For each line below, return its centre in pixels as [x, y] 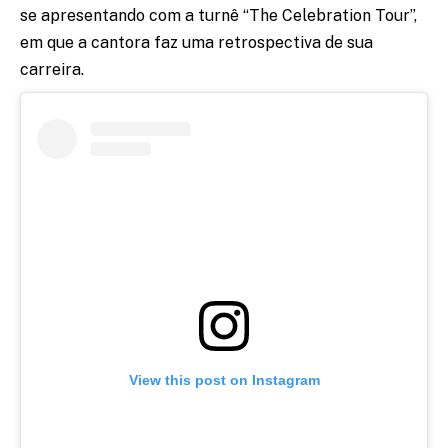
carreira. [52, 70]
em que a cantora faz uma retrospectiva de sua [196, 43]
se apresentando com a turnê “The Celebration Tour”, [218, 16]
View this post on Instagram [224, 380]
